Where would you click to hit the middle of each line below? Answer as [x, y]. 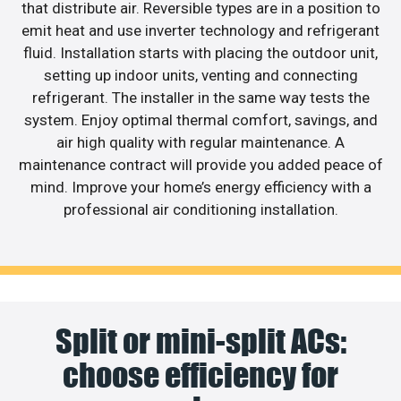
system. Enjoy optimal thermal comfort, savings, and [200, 119]
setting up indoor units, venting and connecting [200, 75]
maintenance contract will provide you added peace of [200, 164]
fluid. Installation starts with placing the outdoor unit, [200, 52]
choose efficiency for [200, 375]
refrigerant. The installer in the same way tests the [200, 97]
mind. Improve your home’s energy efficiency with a [200, 187]
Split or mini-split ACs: [200, 341]
